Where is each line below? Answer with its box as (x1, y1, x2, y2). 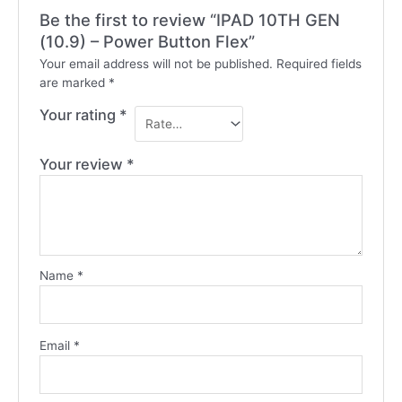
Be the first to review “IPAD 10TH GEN (39, 9, 340, 30)
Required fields (275, 56, 362, 71)
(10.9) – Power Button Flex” (39, 31, 255, 51)
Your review (39, 154, 127, 173)
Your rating (39, 105, 119, 124)
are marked (39, 74, 109, 90)
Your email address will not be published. (39, 56, 273, 71)
